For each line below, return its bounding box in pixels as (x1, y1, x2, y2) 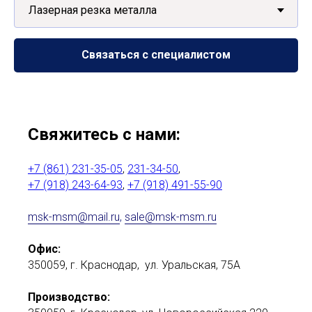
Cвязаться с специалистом (81, 48, 231, 62)
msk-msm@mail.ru (28, 210, 120, 224)
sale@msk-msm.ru (125, 210, 217, 224)
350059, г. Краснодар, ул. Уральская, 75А (28, 258, 240, 272)
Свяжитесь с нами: (28, 125, 180, 145)
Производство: (28, 290, 110, 304)
